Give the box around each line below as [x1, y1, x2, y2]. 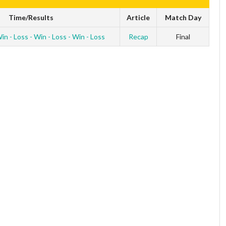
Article [127, 13, 150, 22]
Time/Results [8, 13, 53, 22]
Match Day [164, 13, 201, 22]
